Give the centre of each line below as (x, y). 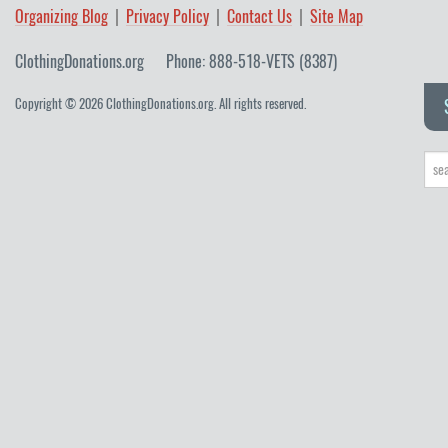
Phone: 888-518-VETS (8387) (251, 62)
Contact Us (259, 17)
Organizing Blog (61, 17)
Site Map (336, 17)
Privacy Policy (167, 17)
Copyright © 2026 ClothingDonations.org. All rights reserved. (160, 104)
